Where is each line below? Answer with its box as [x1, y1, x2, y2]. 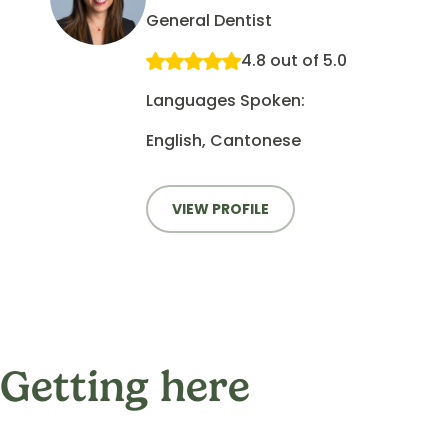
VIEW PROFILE [171, 199, 269, 220]
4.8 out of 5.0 [240, 49, 347, 73]
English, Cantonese [145, 129, 301, 153]
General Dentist [145, 9, 272, 33]
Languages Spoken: [145, 89, 305, 113]
